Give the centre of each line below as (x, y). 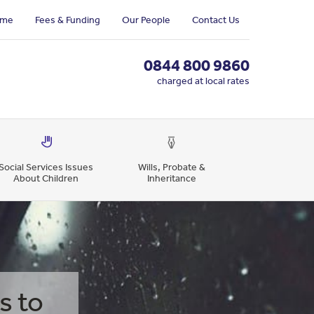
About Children (46, 178)
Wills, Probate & (171, 167)
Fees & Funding (67, 20)
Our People (146, 20)
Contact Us (216, 20)
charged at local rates (203, 81)
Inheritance (171, 178)
